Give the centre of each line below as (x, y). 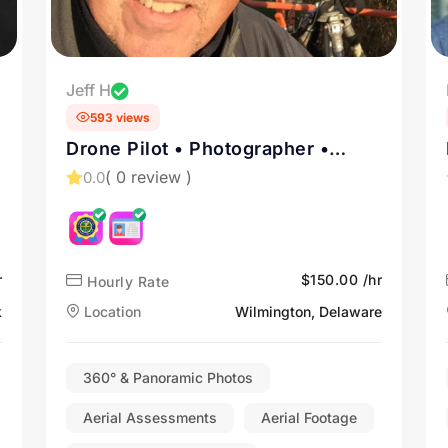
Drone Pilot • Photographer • (197, 148)
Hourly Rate (126, 281)
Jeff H (88, 90)
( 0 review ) (148, 177)
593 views (120, 117)
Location (110, 311)
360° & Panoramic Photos (168, 377)
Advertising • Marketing (176, 200)
